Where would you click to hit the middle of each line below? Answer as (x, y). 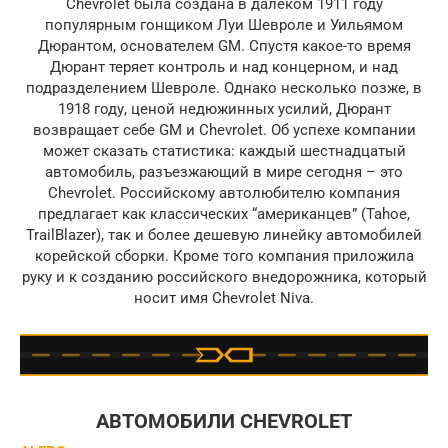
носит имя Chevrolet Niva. (224, 298)
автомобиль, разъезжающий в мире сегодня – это (224, 172)
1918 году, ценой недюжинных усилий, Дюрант (224, 109)
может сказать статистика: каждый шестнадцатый (224, 151)
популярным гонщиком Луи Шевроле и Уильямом (224, 25)
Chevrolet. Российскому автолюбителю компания (224, 193)
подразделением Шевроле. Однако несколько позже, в (224, 88)
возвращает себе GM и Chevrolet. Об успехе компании (224, 130)
